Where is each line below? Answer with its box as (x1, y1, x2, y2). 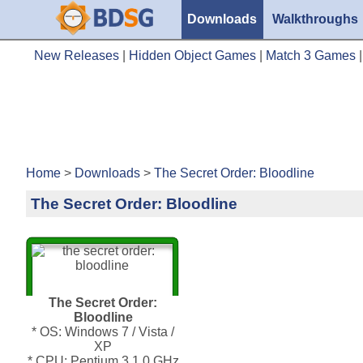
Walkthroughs (272, 12, 359, 26)
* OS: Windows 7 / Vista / (32, 324, 174, 339)
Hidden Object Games (129, 48, 256, 62)
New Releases (34, 48, 119, 62)
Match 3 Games (266, 48, 356, 62)
